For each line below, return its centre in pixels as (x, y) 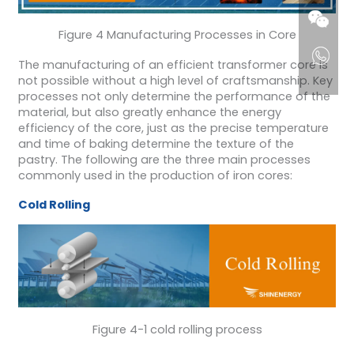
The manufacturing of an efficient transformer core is (173, 64)
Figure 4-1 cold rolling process (177, 329)
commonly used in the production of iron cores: (155, 175)
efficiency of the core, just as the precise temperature (173, 128)
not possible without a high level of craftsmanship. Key (175, 80)
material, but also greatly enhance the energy (149, 112)
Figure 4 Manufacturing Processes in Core (177, 35)
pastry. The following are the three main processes (164, 159)
